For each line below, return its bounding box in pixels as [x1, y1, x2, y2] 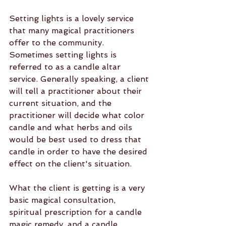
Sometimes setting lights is [9, 50, 119, 60]
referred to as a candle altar [9, 62, 123, 72]
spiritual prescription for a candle [9, 207, 144, 217]
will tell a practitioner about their [9, 86, 144, 96]
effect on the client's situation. [9, 159, 132, 168]
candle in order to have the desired [9, 147, 150, 156]
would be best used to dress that [9, 135, 144, 144]
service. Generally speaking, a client [9, 74, 151, 84]
